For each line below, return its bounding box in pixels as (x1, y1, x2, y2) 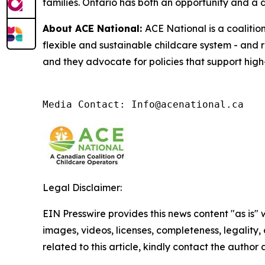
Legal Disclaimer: (43, 182, 122, 193)
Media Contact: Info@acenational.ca (43, 99, 244, 110)
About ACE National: (43, 22, 145, 34)
